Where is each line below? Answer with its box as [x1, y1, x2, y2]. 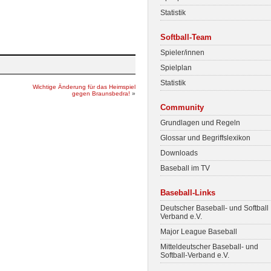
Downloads [160, 149, 198, 157]
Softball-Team [160, 33, 212, 42]
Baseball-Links [160, 188, 215, 197]
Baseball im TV [160, 164, 210, 172]
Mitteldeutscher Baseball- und [160, 243, 258, 251]
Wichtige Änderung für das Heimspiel [33, 83, 135, 90]
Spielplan [160, 64, 192, 72]
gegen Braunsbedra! [72, 90, 130, 97]
